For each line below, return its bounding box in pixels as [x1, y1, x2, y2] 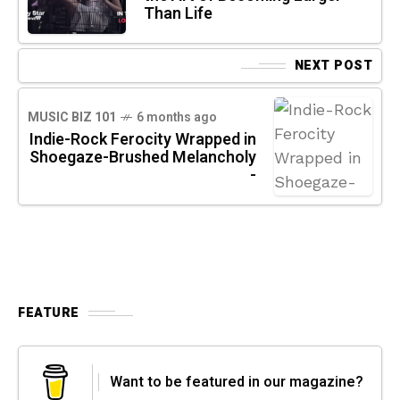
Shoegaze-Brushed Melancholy [29, 146, 256, 171]
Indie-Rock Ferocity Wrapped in [29, 128, 256, 153]
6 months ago [137, 108, 217, 128]
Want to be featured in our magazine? [110, 371, 363, 394]
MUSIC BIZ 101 [28, 108, 116, 128]
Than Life [144, 2, 212, 27]
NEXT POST [294, 56, 372, 76]
